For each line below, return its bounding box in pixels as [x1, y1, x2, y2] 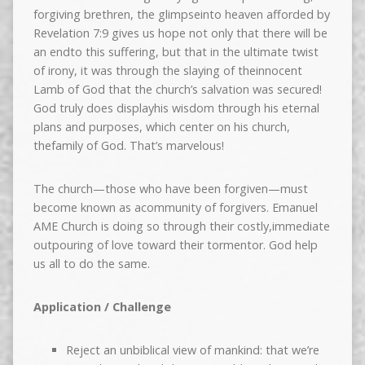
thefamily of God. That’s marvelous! [33, 138, 224, 154]
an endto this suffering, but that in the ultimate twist [33, 44, 319, 60]
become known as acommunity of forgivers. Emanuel [33, 200, 318, 216]
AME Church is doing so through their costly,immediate [33, 218, 330, 235]
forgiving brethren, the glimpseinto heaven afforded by [33, 7, 330, 23]
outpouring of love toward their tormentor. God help [33, 237, 318, 253]
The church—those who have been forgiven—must [33, 181, 308, 197]
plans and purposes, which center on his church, [33, 119, 290, 135]
